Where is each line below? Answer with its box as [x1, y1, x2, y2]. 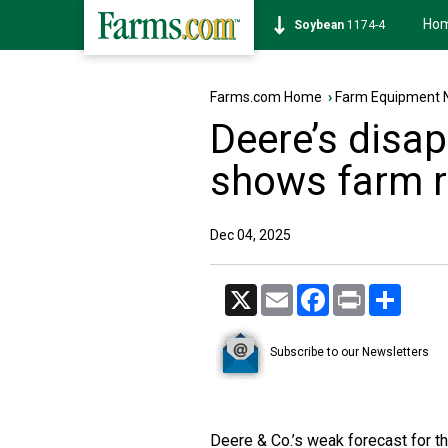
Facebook [329, 284, 390, 300]
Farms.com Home [210, 89, 322, 105]
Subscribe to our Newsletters [270, 345, 429, 360]
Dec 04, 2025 [210, 227, 291, 243]
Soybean [294, 18, 344, 32]
